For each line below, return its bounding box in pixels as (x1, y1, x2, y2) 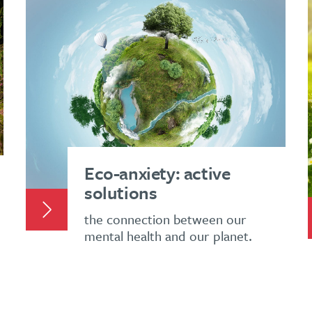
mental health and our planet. (84, 226, 252, 245)
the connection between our (84, 209, 247, 228)
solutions (84, 179, 157, 205)
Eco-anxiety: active (84, 159, 231, 186)
